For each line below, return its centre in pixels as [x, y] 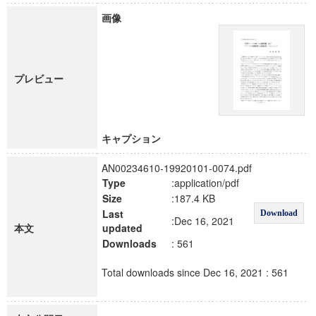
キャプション [131, 138]
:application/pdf [205, 183]
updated [122, 228]
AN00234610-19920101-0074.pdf [177, 168]
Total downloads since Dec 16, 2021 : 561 [195, 272]
